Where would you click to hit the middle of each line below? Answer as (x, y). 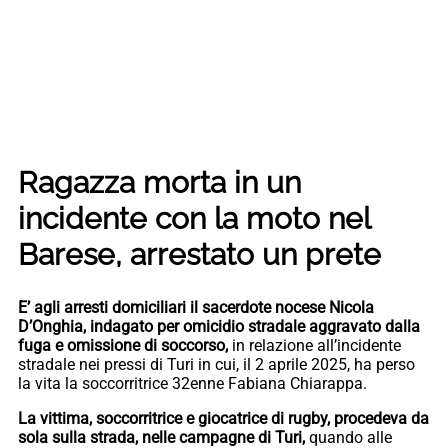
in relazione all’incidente (314, 345)
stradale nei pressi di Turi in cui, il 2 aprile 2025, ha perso (216, 364)
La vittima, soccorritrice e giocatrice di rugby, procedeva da (223, 418)
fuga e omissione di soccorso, (123, 345)
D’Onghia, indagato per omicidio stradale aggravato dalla (219, 326)
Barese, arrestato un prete (199, 254)
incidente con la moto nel (194, 218)
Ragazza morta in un (159, 182)
